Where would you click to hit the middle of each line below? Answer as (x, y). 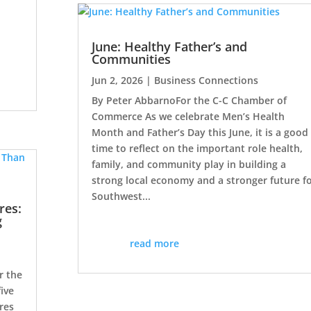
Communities (131, 59)
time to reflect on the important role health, (197, 149)
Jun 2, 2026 (117, 81)
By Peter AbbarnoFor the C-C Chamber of (189, 101)
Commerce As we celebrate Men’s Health (188, 117)
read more (155, 244)
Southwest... (121, 196)
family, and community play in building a (188, 165)
